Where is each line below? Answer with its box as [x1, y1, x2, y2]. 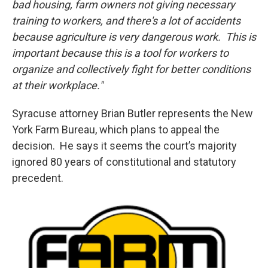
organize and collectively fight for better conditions [12, 63, 251, 75]
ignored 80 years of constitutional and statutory [12, 156, 236, 168]
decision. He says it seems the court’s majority [12, 139, 237, 152]
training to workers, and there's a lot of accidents [12, 14, 240, 27]
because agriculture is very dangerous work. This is [12, 31, 256, 43]
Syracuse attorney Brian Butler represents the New [12, 107, 253, 120]
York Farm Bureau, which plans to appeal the [12, 123, 220, 136]
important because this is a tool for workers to [12, 47, 229, 59]
